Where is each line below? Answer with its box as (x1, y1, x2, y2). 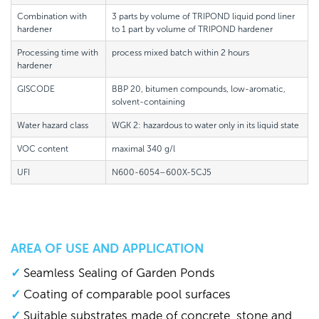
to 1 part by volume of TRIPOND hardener (112, 24, 273, 35)
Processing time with (17, 48, 98, 58)
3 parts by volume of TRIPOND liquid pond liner (112, 11, 295, 22)
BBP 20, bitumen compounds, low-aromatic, (112, 84, 286, 95)
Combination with (17, 11, 87, 22)
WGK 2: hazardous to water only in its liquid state (112, 120, 299, 131)
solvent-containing (112, 97, 185, 108)
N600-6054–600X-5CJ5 (112, 167, 211, 178)
